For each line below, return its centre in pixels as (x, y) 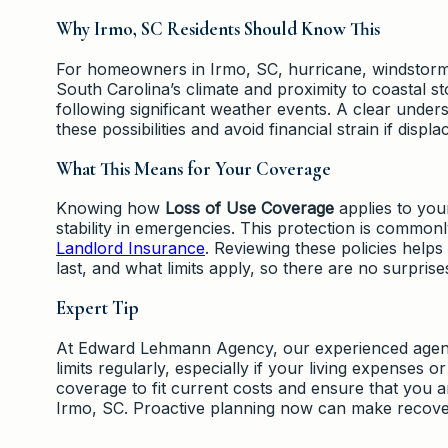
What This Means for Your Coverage (193, 168)
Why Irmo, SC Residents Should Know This (218, 29)
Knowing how (110, 208)
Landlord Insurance (130, 248)
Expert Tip (97, 308)
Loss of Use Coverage (249, 208)
